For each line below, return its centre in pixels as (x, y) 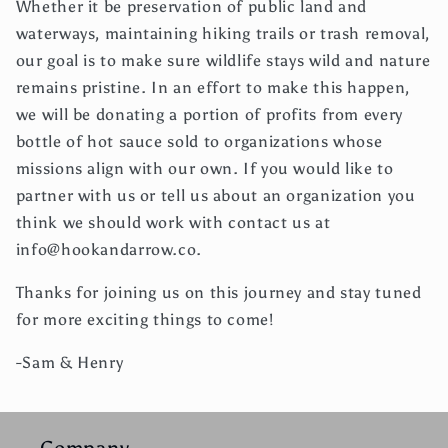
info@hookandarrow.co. (111, 250)
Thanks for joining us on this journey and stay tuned (218, 292)
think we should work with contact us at (173, 223)
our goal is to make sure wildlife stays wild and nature (223, 61)
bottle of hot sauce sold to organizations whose (199, 142)
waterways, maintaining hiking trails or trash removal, (222, 34)
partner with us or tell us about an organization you (215, 196)
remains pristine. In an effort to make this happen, (212, 88)
